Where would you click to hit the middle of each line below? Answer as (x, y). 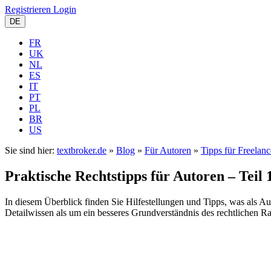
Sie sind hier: (31, 150)
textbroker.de (82, 150)
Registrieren (28, 9)
